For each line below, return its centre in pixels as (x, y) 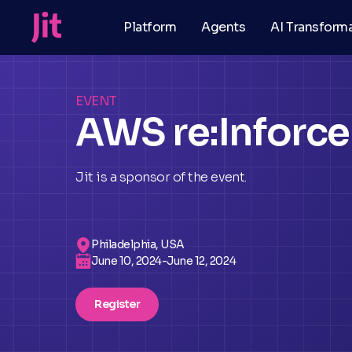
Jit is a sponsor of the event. (161, 177)
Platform (150, 27)
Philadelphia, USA (138, 244)
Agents (224, 27)
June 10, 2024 (126, 260)
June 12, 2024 (202, 260)
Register (117, 304)
